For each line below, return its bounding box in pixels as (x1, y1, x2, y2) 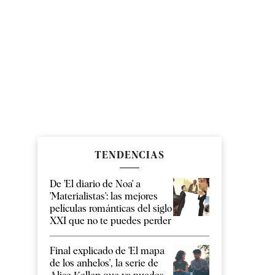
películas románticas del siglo (50, 203, 172, 215)
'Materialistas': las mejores (50, 190, 158, 203)
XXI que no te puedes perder (50, 215, 171, 227)
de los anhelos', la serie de (50, 257, 158, 269)
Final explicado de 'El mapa (50, 245, 165, 257)
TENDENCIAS (95, 149, 165, 161)
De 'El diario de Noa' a (50, 178, 141, 190)
